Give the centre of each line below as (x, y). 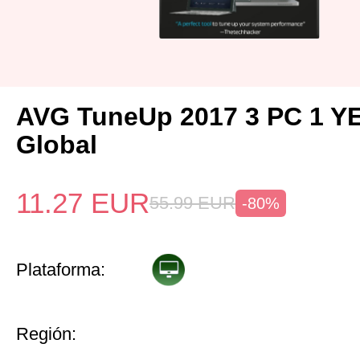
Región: (46, 334)
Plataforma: (61, 270)
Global (57, 145)
